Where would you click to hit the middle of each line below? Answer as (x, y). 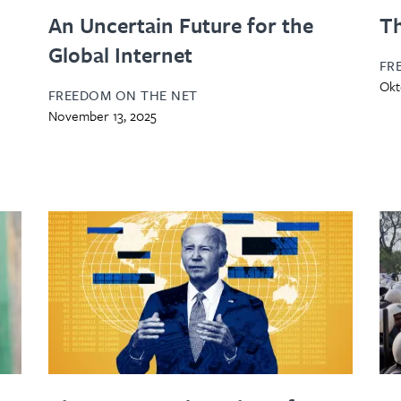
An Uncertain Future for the (180, 25)
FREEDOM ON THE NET (123, 94)
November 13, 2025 (102, 115)
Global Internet (120, 54)
